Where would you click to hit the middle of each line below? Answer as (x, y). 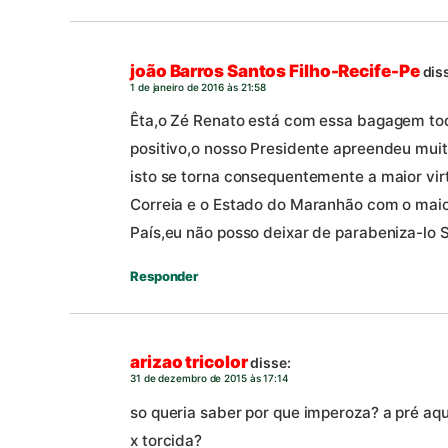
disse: (270, 363)
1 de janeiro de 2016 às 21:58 (198, 86)
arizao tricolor (189, 362)
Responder (164, 275)
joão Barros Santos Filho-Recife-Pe (275, 70)
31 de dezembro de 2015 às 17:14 (209, 378)
